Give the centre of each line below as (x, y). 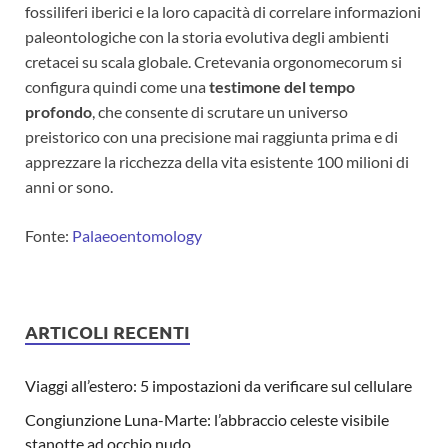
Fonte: (48, 235)
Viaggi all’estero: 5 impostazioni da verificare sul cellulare (218, 385)
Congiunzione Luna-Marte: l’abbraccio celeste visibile (207, 419)
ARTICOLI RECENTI (107, 331)
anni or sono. (69, 186)
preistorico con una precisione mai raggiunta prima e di (211, 136)
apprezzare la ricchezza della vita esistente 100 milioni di (217, 161)
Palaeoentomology (137, 235)
